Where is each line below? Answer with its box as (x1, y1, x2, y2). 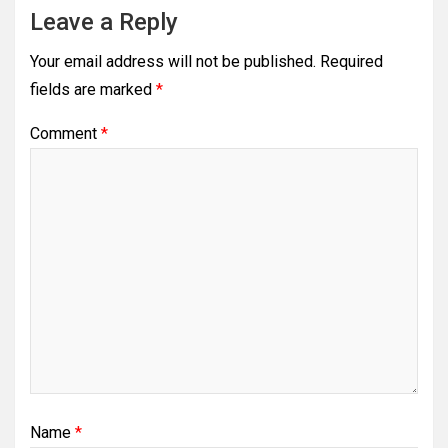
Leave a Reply (30, 8, 178, 36)
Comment (30, 124, 101, 143)
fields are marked (30, 80, 156, 99)
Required (320, 52, 383, 71)
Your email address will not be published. (30, 52, 316, 71)
